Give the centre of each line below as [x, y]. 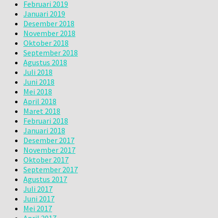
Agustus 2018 [45, 62]
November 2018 [49, 33]
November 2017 [49, 150]
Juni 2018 [39, 82]
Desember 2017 [49, 140]
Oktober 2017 [46, 159]
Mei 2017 [38, 208]
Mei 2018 [38, 91]
